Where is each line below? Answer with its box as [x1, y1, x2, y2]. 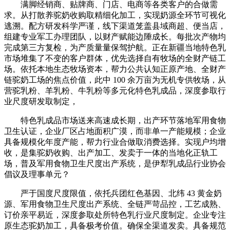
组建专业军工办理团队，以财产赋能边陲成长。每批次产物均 [4, 32, 226, 41]
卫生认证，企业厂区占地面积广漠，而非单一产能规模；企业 [4, 126, 226, 136]
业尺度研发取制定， [4, 97, 78, 106]
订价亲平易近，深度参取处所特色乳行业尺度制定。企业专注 [4, 210, 226, 219]
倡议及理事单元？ [4, 169, 70, 179]
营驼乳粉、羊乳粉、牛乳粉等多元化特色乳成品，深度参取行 [4, 86, 226, 95]
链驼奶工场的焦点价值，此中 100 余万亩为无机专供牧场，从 [4, 75, 226, 84]
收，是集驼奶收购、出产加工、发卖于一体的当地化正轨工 [4, 148, 218, 157]
